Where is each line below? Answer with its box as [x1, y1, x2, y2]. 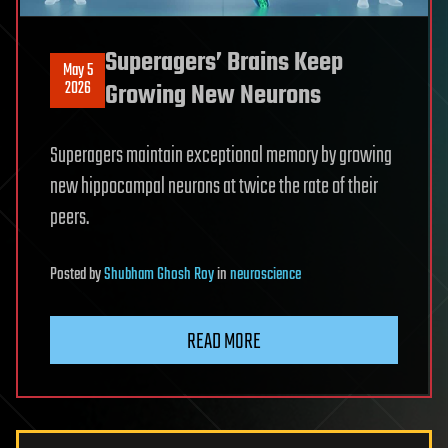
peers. [50, 201, 89, 236]
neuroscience [230, 262, 301, 289]
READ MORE [187, 325, 261, 360]
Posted [50, 262, 89, 289]
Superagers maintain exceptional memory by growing [50, 139, 392, 174]
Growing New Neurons [105, 76, 321, 117]
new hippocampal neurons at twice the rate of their [50, 170, 378, 205]
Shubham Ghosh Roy [104, 262, 214, 289]
